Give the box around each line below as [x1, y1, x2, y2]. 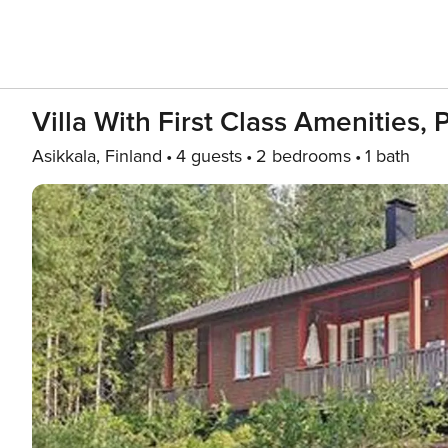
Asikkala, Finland [32, 145, 162, 167]
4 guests [176, 145, 242, 167]
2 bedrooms [256, 145, 351, 167]
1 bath [365, 145, 410, 167]
